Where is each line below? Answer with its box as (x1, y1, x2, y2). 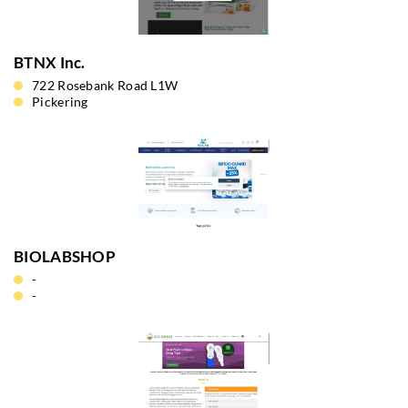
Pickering (32, 94, 88, 109)
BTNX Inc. (14, 53, 86, 72)
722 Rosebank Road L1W (32, 77, 178, 93)
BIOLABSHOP (14, 247, 116, 266)
